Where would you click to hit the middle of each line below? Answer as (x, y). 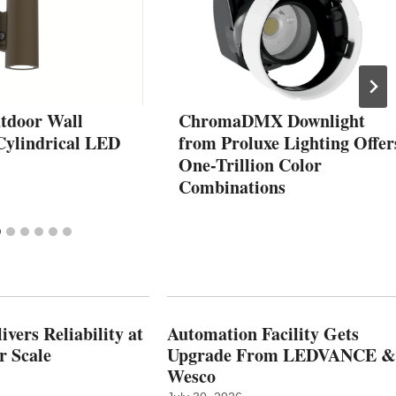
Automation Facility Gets (263, 333)
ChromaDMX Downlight (272, 120)
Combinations (232, 187)
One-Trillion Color (250, 164)
